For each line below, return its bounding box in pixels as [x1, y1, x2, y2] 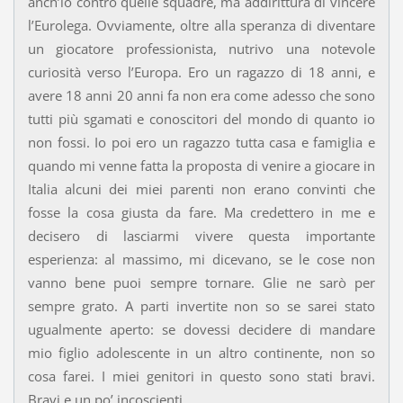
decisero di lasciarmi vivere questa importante [27, 227, 376, 246]
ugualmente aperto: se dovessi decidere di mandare [27, 320, 376, 339]
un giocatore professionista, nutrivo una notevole [27, 40, 376, 58]
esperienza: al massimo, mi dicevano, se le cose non [27, 250, 376, 269]
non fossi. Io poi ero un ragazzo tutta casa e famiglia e [27, 133, 376, 152]
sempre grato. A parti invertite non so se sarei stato [27, 297, 376, 316]
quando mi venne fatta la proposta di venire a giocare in [27, 157, 376, 175]
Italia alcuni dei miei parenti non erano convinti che [27, 180, 376, 199]
